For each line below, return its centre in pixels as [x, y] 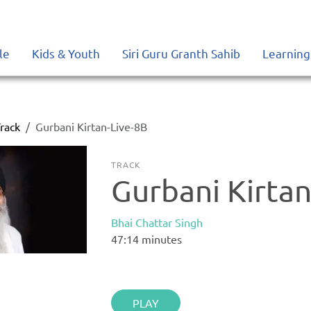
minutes [161, 239]
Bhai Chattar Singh [157, 222]
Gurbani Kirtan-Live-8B [92, 126]
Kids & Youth [66, 53]
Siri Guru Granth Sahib [181, 53]
